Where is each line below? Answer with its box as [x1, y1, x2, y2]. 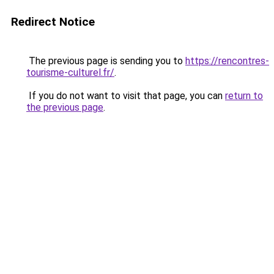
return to [225, 90, 263, 102]
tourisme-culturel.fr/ [26, 67, 114, 78]
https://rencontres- [185, 55, 269, 67]
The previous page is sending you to [26, 55, 185, 67]
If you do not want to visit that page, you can [26, 90, 225, 102]
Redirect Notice [11, 15, 95, 29]
